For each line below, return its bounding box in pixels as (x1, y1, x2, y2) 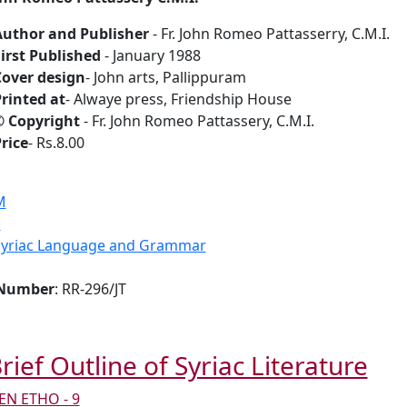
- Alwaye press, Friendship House (65, 88, 292, 109)
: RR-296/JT (54, 278, 126, 299)
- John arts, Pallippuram (84, 66, 246, 87)
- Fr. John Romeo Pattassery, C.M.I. (83, 110, 314, 131)
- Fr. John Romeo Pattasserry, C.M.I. (148, 23, 390, 44)
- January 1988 (100, 45, 201, 65)
